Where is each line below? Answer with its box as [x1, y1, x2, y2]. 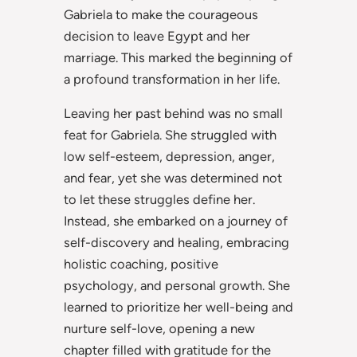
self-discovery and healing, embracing [64, 234, 289, 251]
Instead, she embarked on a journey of [64, 213, 288, 229]
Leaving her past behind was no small [64, 105, 283, 122]
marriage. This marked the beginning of [64, 49, 292, 65]
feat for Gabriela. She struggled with [64, 127, 277, 143]
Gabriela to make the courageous [64, 6, 258, 22]
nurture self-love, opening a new [64, 320, 255, 337]
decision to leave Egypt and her [64, 27, 250, 44]
